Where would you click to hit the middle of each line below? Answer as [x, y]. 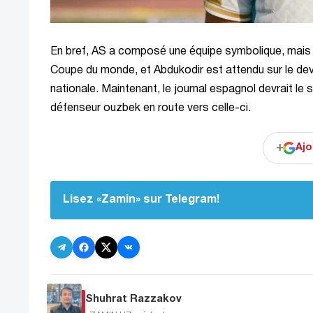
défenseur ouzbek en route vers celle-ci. [151, 108]
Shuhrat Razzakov [133, 299]
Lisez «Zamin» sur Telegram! [141, 199]
